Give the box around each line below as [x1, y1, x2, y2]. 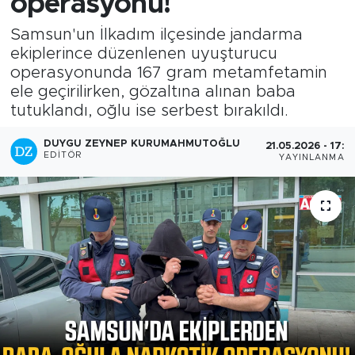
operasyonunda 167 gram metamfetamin [10, 64, 327, 81]
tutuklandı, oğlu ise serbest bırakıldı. [10, 102, 288, 119]
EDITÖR [44, 151, 82, 160]
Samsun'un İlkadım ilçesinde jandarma [10, 26, 303, 43]
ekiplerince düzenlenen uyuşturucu [10, 45, 277, 62]
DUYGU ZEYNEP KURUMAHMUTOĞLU [44, 139, 241, 150]
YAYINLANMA [278, 153, 345, 162]
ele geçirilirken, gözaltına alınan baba [10, 83, 296, 100]
